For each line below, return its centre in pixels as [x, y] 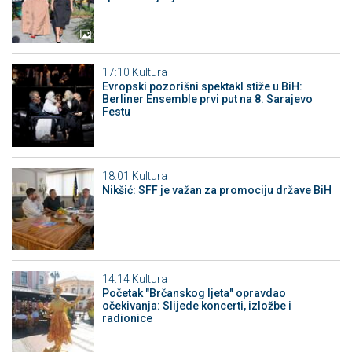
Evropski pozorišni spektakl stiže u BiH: [202, 87]
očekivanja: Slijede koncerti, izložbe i [196, 306]
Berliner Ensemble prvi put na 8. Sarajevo [207, 99]
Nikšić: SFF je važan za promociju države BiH [216, 190]
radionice [127, 319]
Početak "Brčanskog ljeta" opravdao [194, 293]
